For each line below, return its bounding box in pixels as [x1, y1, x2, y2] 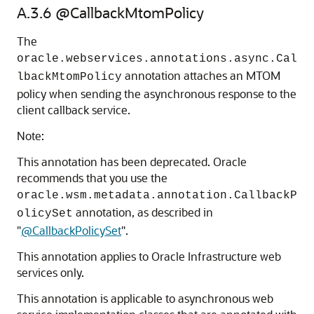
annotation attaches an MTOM [122, 68, 280, 83]
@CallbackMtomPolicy [55, 3, 204, 22]
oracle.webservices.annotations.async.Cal [17, 53, 297, 65]
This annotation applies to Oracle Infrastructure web [17, 249, 281, 264]
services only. [17, 265, 84, 280]
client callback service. [17, 102, 130, 117]
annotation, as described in [73, 205, 213, 219]
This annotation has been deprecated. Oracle [17, 154, 247, 169]
